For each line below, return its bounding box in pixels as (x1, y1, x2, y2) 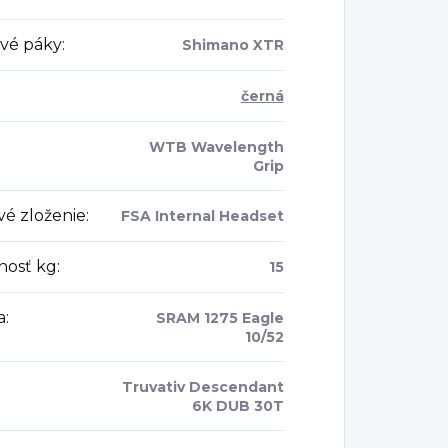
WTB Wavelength (148, 138, 284, 157)
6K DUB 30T (191, 397, 284, 416)
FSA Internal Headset (120, 207, 284, 226)
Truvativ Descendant (121, 378, 284, 397)
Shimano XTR (181, 36, 284, 55)
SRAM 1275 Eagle (155, 309, 284, 328)
